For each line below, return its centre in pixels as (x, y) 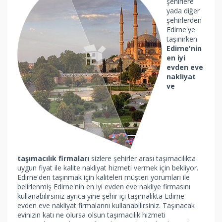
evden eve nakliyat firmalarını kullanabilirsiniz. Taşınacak (106, 205)
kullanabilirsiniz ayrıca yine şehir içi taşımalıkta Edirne (101, 196)
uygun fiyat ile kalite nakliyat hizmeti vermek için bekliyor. (108, 168)
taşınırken (182, 39)
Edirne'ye (181, 29)
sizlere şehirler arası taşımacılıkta (142, 158)
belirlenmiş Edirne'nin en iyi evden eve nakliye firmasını (104, 187)
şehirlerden (184, 20)
